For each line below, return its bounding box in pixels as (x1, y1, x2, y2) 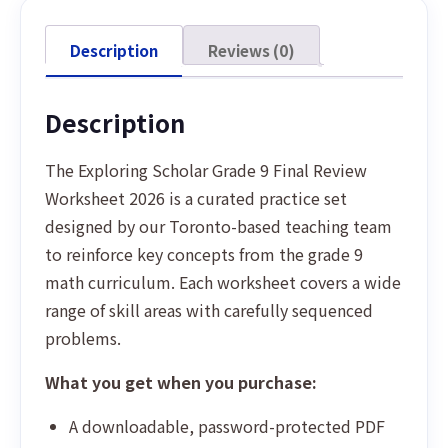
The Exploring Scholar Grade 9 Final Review (45, 158, 367, 182)
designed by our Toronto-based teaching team (45, 214, 392, 238)
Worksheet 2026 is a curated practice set (45, 186, 347, 210)
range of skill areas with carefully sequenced (45, 298, 373, 322)
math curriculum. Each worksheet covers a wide (45, 270, 401, 294)
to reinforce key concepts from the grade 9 (45, 242, 363, 266)
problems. (45, 326, 121, 350)
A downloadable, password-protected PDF (69, 414, 385, 438)
